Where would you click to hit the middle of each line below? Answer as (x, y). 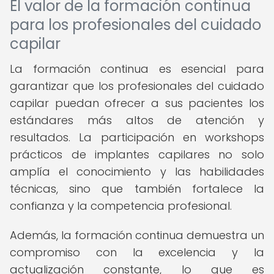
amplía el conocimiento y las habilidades (137, 172)
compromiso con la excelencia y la (137, 252)
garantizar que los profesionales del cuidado (137, 86)
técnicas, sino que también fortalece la (137, 189)
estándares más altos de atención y (137, 120)
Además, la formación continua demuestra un (137, 235)
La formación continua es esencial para (137, 69)
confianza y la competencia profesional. (121, 206)
